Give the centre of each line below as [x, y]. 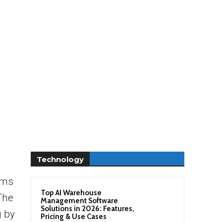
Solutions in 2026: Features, [87, 208]
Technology [60, 159]
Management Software [79, 200]
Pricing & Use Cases [74, 216]
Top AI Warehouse [71, 193]
